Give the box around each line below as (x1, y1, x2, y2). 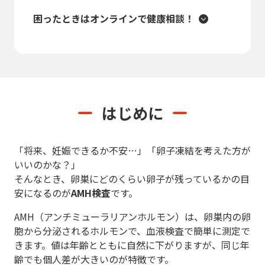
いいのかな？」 (14, 157, 80, 172)
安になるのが (14, 186, 71, 200)
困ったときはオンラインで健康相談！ (33, 11, 194, 25)
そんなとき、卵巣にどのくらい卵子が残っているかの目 (14, 172, 250, 186)
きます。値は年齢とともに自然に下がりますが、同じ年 (14, 238, 250, 252)
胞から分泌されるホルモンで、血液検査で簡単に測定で (14, 224, 250, 238)
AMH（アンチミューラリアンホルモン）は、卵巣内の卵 (14, 209, 251, 224)
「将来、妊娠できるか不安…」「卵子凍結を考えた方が (14, 143, 251, 157)
